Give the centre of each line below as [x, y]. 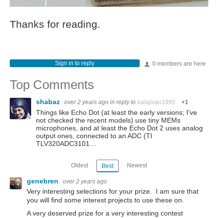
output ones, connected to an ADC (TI [94, 136]
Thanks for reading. [55, 24]
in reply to [124, 102]
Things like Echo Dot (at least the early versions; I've [117, 113]
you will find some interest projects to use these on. [105, 200]
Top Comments [52, 85]
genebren [44, 181]
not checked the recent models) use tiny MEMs [108, 120]
